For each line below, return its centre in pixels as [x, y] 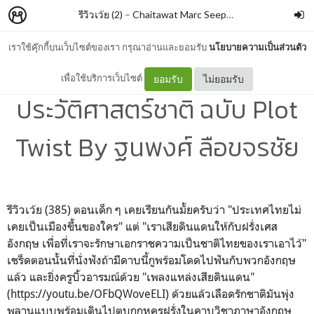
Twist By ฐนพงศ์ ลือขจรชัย [157, 147]
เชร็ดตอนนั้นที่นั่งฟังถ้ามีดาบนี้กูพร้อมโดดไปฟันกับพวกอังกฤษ [151, 260]
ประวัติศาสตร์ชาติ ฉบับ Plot [157, 109]
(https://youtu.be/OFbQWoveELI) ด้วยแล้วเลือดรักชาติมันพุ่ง [151, 294]
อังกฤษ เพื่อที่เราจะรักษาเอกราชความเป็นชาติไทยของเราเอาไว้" [157, 243]
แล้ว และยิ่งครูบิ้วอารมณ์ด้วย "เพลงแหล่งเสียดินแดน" [131, 277]
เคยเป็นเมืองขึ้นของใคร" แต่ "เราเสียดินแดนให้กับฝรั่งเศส [142, 226]
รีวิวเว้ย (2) [101, 14]
